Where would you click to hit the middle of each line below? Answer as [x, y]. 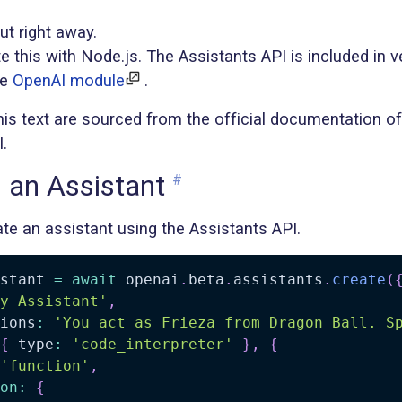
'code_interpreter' [153, 345]
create [359, 280]
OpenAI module [69, 81]
